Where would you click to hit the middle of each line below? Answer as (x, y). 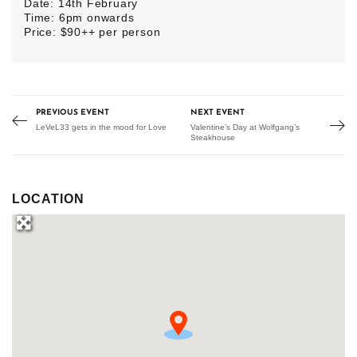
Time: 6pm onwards (79, 18)
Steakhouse (213, 138)
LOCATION (48, 199)
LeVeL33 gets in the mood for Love (101, 127)
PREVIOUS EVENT (73, 113)
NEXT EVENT (218, 113)
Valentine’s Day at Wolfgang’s (245, 127)
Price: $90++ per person (92, 32)
